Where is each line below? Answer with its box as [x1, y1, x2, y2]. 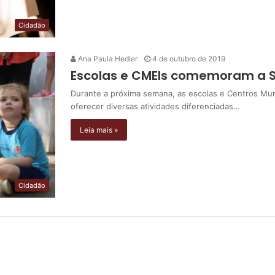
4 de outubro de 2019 [152, 54, 225, 64]
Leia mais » [80, 125, 118, 135]
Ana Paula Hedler [76, 54, 137, 64]
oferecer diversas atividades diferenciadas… [71, 101, 240, 112]
